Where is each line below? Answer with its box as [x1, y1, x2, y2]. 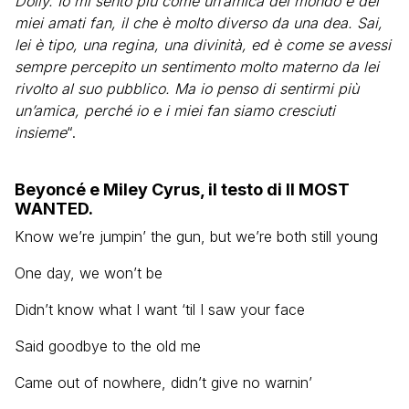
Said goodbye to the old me [15, 337, 201, 355]
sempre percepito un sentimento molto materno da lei [15, 58, 379, 76]
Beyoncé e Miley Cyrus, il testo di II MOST [15, 180, 350, 199]
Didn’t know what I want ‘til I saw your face [15, 300, 305, 319]
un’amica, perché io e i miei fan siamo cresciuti [15, 101, 335, 120]
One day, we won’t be [15, 264, 163, 282]
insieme [15, 123, 67, 142]
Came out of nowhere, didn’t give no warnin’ [15, 373, 312, 392]
